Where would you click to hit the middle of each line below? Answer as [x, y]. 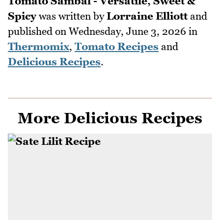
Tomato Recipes [117, 46]
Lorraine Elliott [147, 16]
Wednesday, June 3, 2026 [127, 31]
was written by [71, 16]
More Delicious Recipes [110, 118]
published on [38, 31]
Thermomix [39, 46]
